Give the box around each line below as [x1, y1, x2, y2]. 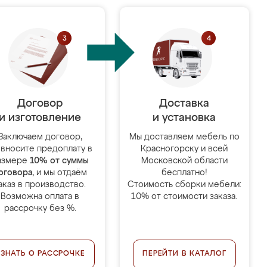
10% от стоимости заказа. [131, 193, 238, 201]
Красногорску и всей [141, 145, 228, 153]
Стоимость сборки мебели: [127, 181, 241, 189]
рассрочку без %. [4, 204, 76, 213]
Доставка [159, 98, 210, 109]
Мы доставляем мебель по [129, 133, 240, 141]
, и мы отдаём [32, 169, 88, 177]
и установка [153, 113, 216, 123]
